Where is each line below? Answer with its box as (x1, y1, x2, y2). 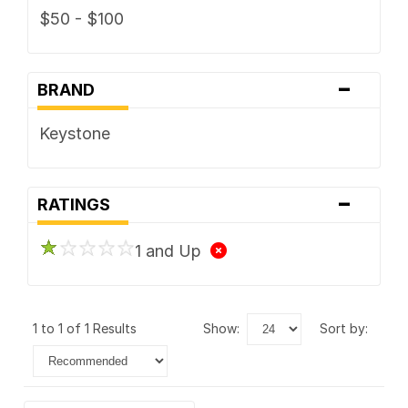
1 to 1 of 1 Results (33, 320, 144, 336)
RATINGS (36, 194, 121, 214)
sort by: (328, 320, 368, 336)
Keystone (38, 123, 110, 143)
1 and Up (134, 240, 210, 260)
